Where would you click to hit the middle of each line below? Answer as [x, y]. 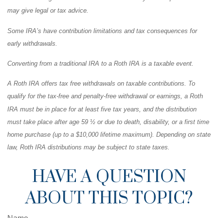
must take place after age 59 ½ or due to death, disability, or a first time [108, 122]
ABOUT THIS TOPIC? [109, 199]
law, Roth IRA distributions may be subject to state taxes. [89, 147]
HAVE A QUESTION [109, 177]
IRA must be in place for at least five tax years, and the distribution [102, 109]
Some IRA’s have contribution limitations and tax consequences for [102, 31]
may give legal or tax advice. [48, 11]
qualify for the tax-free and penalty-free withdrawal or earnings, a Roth [105, 96]
